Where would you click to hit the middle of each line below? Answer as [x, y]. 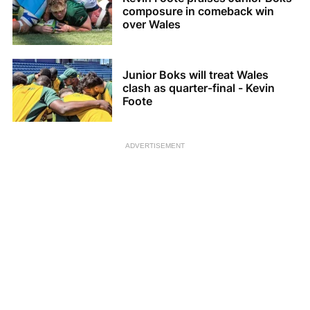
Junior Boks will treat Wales [195, 75]
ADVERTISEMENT [155, 145]
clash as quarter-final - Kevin [199, 88]
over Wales [152, 25]
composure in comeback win [198, 11]
